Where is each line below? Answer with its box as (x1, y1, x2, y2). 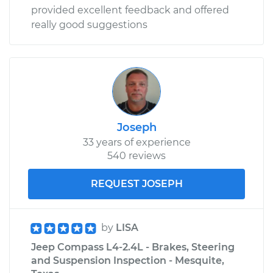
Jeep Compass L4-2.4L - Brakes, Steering (31, 241, 235, 253)
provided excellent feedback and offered (31, 4, 229, 16)
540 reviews (107, 149, 166, 161)
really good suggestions (31, 18, 147, 30)
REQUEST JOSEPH (90, 177, 183, 190)
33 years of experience (82, 136, 191, 148)
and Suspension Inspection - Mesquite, (31, 254, 224, 266)
